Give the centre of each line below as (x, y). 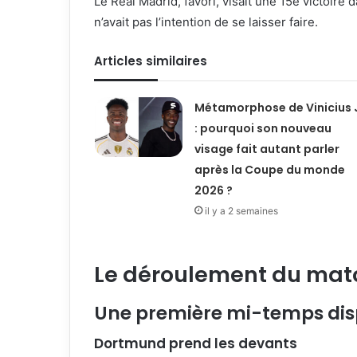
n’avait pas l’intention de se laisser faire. (206, 22)
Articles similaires (151, 61)
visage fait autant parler (267, 149)
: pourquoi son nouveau (263, 129)
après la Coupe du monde (269, 170)
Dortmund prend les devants (196, 344)
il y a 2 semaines (241, 211)
